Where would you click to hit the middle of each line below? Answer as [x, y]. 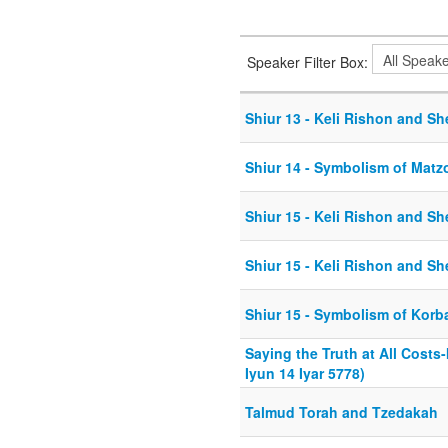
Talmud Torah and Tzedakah [341, 412]
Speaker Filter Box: [309, 61]
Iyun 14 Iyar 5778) [305, 373]
